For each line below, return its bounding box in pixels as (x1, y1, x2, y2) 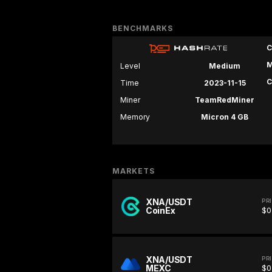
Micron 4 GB (201, 112, 248, 122)
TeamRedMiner (195, 95, 254, 105)
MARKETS (112, 166, 155, 176)
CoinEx (146, 205, 175, 216)
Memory (120, 112, 150, 122)
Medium (209, 61, 240, 71)
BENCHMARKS (112, 24, 173, 33)
